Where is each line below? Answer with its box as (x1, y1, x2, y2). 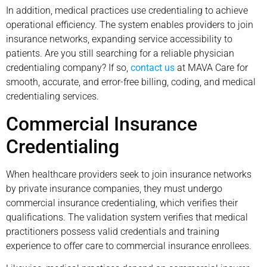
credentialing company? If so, (6, 62, 131, 74)
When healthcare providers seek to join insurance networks (6, 168, 252, 180)
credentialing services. (6, 91, 99, 103)
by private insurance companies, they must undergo (6, 182, 222, 194)
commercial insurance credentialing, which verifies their (6, 197, 238, 209)
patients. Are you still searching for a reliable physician (6, 48, 234, 60)
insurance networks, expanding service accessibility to (6, 33, 232, 45)
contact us (131, 62, 175, 74)
